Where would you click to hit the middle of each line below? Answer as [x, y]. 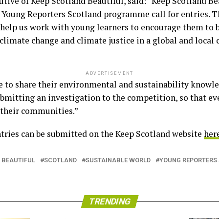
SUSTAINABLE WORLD [118, 160]
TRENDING [109, 202]
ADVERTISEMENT [109, 74]
